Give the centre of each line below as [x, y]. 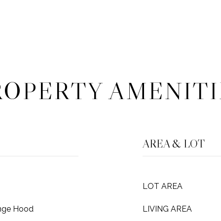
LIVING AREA [167, 209]
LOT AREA [163, 186]
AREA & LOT [174, 144]
